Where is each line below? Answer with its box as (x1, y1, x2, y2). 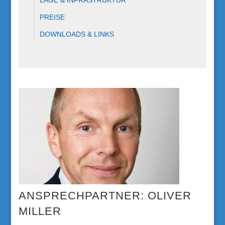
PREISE (40, 13, 65, 21)
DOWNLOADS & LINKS (40, 30, 115, 38)
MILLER (19, 205, 62, 217)
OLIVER (148, 189, 192, 202)
